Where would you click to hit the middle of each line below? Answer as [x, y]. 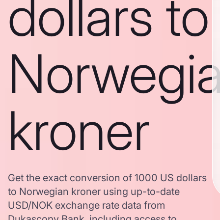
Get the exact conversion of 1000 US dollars [107, 178]
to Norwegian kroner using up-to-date [94, 192]
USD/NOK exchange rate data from [86, 205]
